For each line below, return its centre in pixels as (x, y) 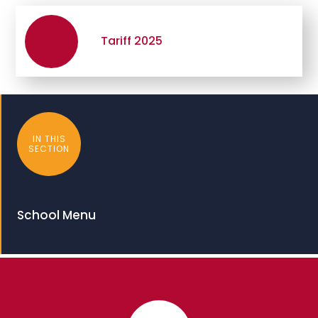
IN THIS (49, 139)
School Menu (57, 215)
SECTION (49, 149)
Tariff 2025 (132, 41)
